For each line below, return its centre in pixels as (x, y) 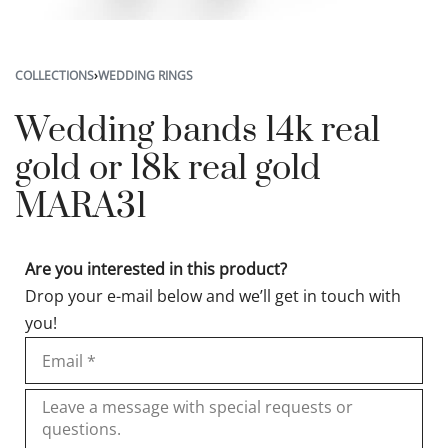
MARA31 (81, 207)
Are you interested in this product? (156, 269)
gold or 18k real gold (168, 169)
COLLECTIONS (54, 75)
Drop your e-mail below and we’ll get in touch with (213, 296)
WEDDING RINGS (145, 75)
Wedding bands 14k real (197, 131)
